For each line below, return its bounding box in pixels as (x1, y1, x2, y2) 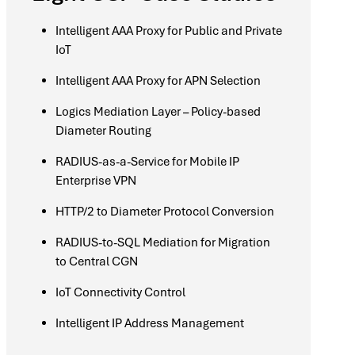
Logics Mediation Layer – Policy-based (55, 103, 261, 120)
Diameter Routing (55, 122, 151, 139)
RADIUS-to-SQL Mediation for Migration (55, 234, 270, 250)
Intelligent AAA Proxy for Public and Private (55, 22, 282, 39)
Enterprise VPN (55, 172, 136, 189)
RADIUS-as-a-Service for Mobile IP (55, 153, 239, 170)
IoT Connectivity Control (55, 284, 185, 300)
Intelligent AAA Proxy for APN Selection (55, 72, 261, 89)
